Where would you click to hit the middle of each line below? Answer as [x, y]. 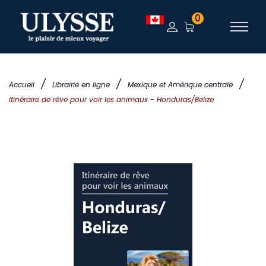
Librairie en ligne [81, 85]
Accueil [22, 85]
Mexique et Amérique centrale [180, 85]
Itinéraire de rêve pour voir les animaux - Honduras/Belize [111, 99]
